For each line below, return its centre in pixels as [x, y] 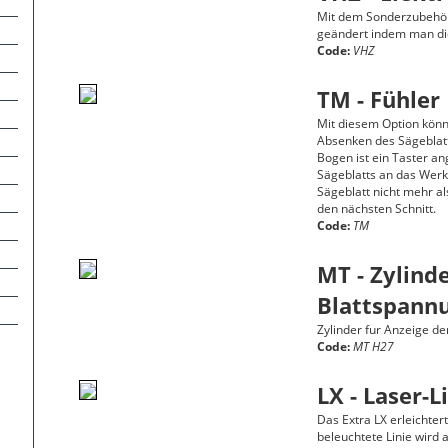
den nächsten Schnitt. [377, 208]
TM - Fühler [379, 99]
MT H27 [374, 346]
